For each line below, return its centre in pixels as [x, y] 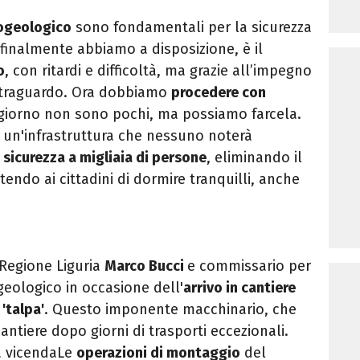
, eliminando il [254, 158]
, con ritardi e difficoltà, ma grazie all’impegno [158, 71]
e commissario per [249, 266]
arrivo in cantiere [239, 288]
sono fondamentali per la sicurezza [192, 28]
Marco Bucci [146, 266]
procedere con [219, 93]
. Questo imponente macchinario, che [170, 310]
